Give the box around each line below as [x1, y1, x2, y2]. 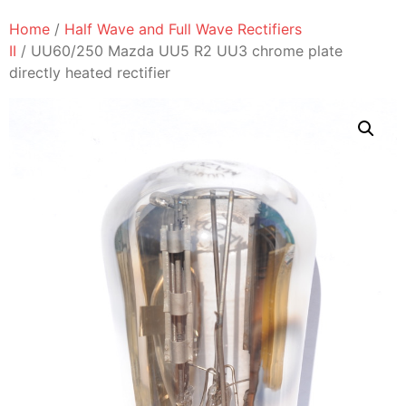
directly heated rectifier [9, 63, 170, 82]
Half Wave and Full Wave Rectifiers [64, 20, 302, 39]
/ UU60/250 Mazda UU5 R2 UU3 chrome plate [16, 42, 343, 61]
